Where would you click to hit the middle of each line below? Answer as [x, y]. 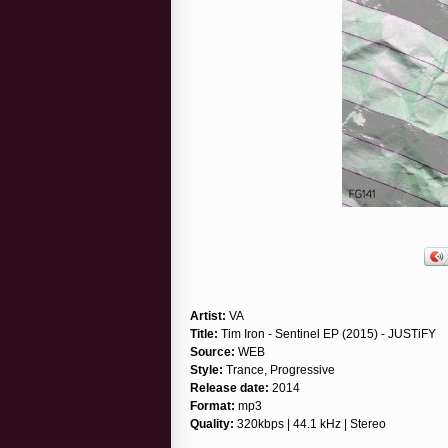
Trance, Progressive [279, 369]
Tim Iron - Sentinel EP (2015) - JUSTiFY [327, 333]
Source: [212, 351]
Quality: [212, 423]
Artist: [208, 315]
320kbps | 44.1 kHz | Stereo [310, 423]
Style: [206, 369]
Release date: [229, 387]
